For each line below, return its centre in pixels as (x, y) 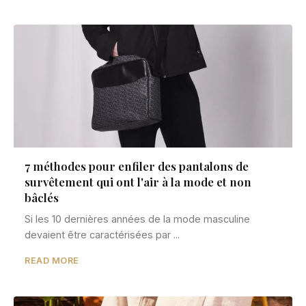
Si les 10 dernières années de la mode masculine (137, 219)
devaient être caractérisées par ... (102, 235)
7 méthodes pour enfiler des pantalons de (137, 166)
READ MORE (52, 261)
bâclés (42, 197)
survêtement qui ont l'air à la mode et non (138, 182)
